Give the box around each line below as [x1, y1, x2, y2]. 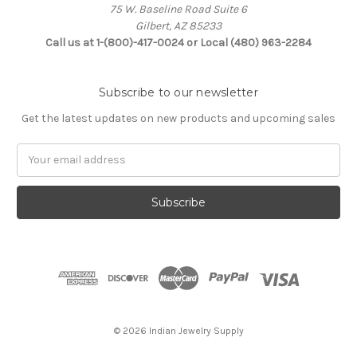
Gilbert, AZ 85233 [135, 18, 222, 33]
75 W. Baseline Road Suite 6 [110, 2, 247, 16]
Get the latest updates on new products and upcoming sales [22, 111, 335, 125]
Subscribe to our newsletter [99, 84, 258, 100]
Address [17, 161, 59, 175]
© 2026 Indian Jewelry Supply [113, 324, 244, 336]
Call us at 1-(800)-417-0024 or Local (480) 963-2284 [45, 35, 312, 49]
